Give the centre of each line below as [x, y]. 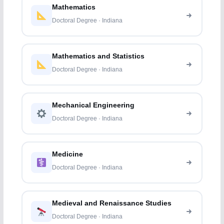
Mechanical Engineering [93, 105]
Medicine [68, 154]
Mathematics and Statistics [98, 56]
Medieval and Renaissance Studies [112, 203]
